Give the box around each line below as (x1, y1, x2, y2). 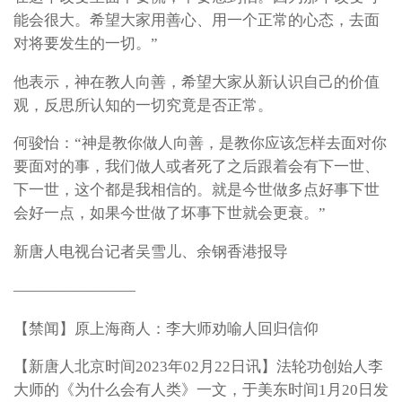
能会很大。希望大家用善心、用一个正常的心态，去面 (13, 12, 380, 30)
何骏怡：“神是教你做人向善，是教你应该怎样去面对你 (13, 135, 387, 153)
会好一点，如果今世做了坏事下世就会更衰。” (13, 205, 326, 223)
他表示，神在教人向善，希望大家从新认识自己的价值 (13, 73, 380, 91)
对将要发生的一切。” (13, 35, 158, 53)
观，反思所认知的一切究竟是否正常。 (13, 96, 273, 114)
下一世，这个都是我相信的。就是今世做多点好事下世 (13, 181, 380, 199)
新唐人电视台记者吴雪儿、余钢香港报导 (13, 243, 288, 261)
